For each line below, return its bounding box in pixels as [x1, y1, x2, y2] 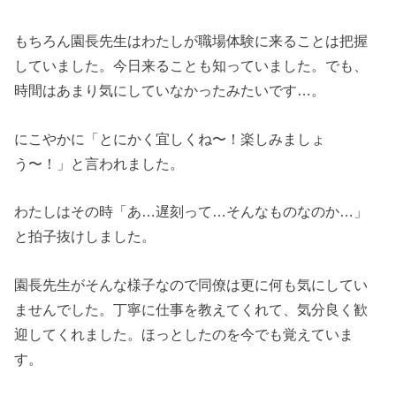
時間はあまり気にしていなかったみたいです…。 [14, 82, 326, 99]
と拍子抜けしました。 [14, 228, 156, 245]
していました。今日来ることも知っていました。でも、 [14, 57, 369, 74]
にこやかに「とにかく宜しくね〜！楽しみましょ [14, 130, 326, 147]
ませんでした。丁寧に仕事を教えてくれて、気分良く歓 [14, 301, 369, 317]
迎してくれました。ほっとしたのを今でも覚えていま [14, 325, 354, 342]
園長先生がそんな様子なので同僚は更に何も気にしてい [14, 276, 369, 293]
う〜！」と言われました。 [14, 155, 185, 171]
